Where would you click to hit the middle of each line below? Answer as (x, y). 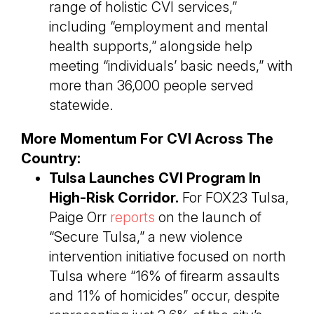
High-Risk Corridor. (114, 198)
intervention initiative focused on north (168, 257)
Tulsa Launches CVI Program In (155, 178)
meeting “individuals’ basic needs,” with (171, 66)
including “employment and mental (159, 27)
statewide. (81, 105)
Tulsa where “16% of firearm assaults (164, 277)
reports (132, 218)
